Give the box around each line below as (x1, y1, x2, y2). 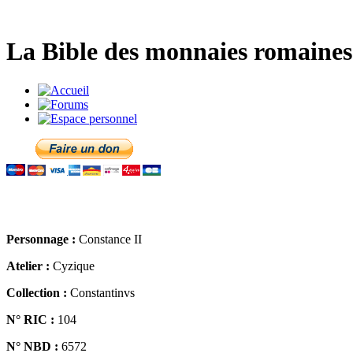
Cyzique (50, 258, 95, 273)
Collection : (6, 285, 67, 299)
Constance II (76, 232, 142, 246)
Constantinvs (67, 285, 135, 299)
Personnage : (6, 232, 76, 246)
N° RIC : (6, 312, 54, 326)
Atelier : (6, 258, 50, 273)
